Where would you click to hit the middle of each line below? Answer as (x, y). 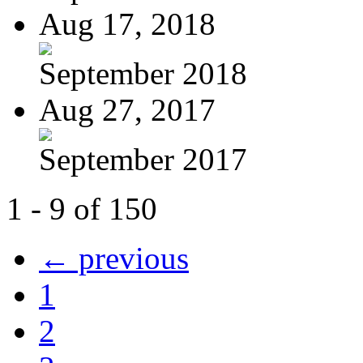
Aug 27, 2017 (127, 109)
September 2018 (143, 73)
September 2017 (143, 159)
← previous (114, 258)
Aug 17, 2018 (127, 23)
